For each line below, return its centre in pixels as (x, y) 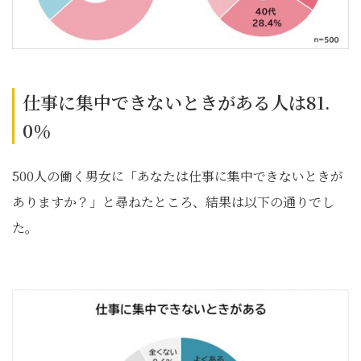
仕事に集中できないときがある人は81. (176, 102)
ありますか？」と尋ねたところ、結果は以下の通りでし (173, 202)
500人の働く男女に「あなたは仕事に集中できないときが (178, 176)
